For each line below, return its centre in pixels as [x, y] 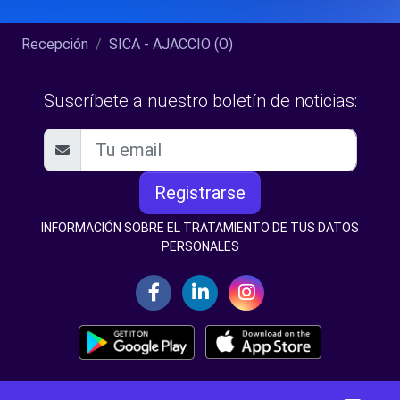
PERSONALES [200, 246]
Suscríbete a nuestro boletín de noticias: [200, 100]
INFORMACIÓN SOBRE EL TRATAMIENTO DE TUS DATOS [200, 227]
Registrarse [200, 192]
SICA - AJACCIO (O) [171, 44]
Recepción [55, 44]
